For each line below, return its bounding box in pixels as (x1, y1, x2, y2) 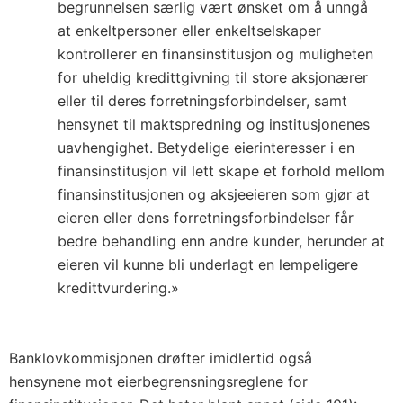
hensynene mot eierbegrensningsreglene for (9, 372, 308, 390)
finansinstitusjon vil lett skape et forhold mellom (58, 162, 385, 180)
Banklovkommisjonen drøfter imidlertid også (9, 349, 312, 367)
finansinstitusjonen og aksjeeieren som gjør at (58, 185, 370, 203)
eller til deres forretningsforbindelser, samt (58, 92, 347, 110)
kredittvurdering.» (58, 279, 179, 297)
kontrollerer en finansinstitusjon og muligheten (58, 45, 373, 63)
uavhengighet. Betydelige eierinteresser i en (58, 139, 354, 157)
